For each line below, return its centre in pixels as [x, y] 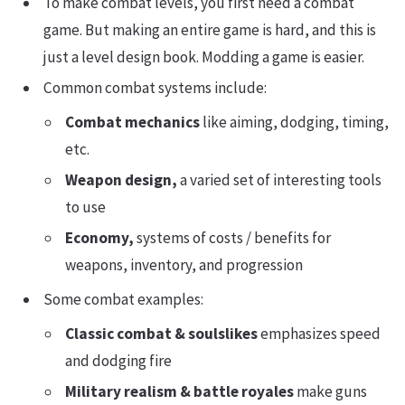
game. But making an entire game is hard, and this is [210, 30]
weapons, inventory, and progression [184, 265]
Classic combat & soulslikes [161, 334]
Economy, [99, 238]
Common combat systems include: [155, 88]
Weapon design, [121, 180]
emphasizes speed [319, 334]
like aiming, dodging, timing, [294, 122]
